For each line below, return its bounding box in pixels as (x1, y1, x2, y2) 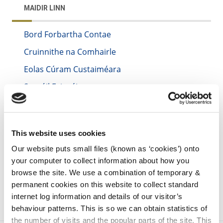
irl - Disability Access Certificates (34, 131, 154, 143)
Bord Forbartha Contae (24, 29, 111, 40)
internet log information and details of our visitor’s (11, 192, 183, 201)
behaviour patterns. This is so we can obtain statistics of (11, 204, 207, 213)
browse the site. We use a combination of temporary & (11, 168, 200, 177)
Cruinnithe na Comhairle (24, 46, 116, 58)
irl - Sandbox (24, 149, 71, 160)
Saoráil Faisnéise (24, 81, 86, 93)
